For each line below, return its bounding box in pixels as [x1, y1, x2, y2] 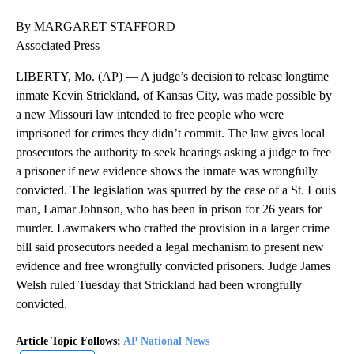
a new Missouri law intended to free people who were [16, 107, 284, 122]
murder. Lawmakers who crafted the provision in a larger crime [16, 221, 330, 235]
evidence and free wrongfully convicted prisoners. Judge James [16, 259, 330, 273]
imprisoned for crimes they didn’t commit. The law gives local [16, 126, 325, 141]
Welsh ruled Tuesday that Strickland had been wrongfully [16, 278, 302, 292]
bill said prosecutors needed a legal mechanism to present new [16, 240, 324, 254]
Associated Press [16, 39, 100, 53]
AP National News [123, 335, 209, 348]
